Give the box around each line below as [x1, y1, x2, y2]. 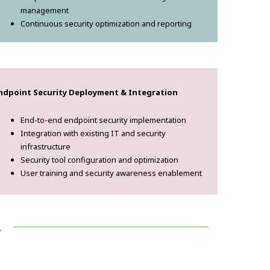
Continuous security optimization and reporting [20, 18, 192, 30]
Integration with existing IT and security [20, 128, 166, 139]
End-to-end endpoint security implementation [20, 115, 186, 126]
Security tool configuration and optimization [20, 154, 178, 166]
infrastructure [20, 141, 71, 152]
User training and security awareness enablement [20, 168, 202, 179]
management [20, 5, 69, 16]
